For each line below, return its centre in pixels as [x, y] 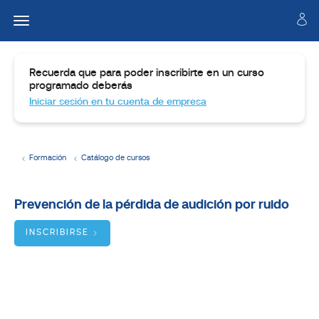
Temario [36, 197]
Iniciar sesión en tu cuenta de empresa [118, 102]
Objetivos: [41, 259]
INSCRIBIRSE [57, 233]
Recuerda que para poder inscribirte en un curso [147, 74]
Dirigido [35, 222]
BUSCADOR [66, 300]
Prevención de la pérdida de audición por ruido [152, 205]
